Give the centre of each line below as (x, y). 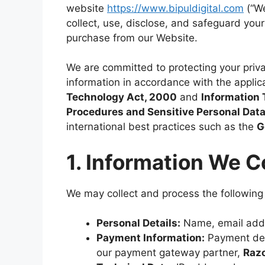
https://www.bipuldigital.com (175, 8)
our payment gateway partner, (170, 253)
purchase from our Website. (132, 38)
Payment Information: (151, 238)
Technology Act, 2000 (122, 97)
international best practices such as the (161, 127)
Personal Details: (138, 223)
